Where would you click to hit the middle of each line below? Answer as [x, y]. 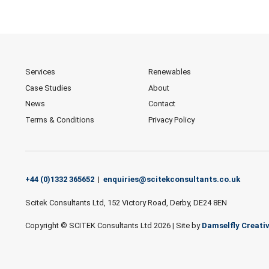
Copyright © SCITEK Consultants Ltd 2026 [99, 226]
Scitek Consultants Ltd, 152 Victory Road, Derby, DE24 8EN [126, 202]
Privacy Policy [171, 120]
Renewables [169, 71]
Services [40, 71]
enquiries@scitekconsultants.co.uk [172, 180]
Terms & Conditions [60, 120]
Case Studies [48, 88]
